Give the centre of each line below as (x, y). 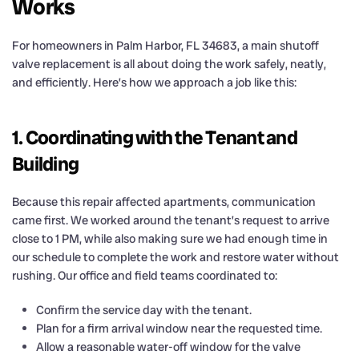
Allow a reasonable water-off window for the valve (168, 347)
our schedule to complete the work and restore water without (175, 257)
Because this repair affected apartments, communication (164, 202)
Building (45, 163)
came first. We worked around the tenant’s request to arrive (171, 220)
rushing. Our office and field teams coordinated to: (145, 275)
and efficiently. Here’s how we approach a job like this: (154, 82)
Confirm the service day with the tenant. (144, 310)
